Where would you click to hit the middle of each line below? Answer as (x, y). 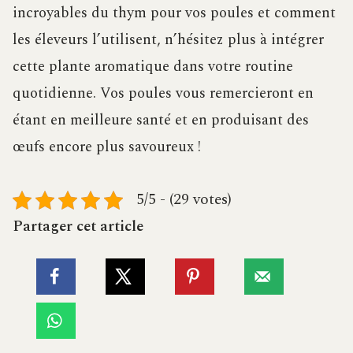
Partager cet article (78, 227)
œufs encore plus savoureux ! (107, 147)
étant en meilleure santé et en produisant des (161, 121)
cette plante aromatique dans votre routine (153, 67)
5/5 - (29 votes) (184, 200)
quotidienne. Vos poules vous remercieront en (163, 94)
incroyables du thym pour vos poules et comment (174, 13)
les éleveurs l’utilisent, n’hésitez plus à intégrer (168, 40)
